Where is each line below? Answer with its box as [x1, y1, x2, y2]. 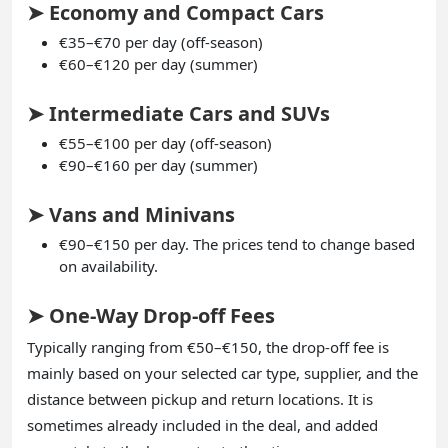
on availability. [59, 255, 158, 276]
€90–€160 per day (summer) [59, 154, 258, 175]
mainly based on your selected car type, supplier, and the [27, 362, 418, 383]
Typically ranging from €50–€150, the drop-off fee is [27, 336, 389, 357]
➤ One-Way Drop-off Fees [27, 301, 275, 329]
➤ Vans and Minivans [27, 200, 235, 228]
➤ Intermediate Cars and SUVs [27, 99, 330, 127]
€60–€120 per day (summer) [59, 53, 258, 74]
